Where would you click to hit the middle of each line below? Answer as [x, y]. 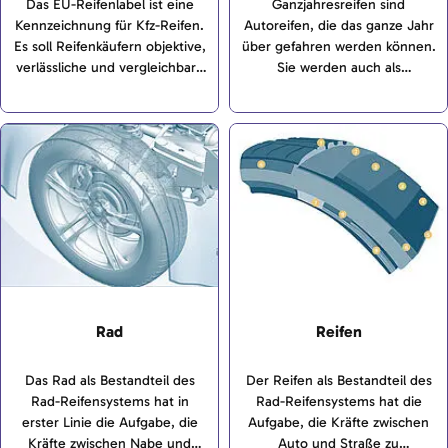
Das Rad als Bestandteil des [109, 381]
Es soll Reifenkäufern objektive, [109, 47]
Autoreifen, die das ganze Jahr [338, 26]
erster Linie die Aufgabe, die [109, 423]
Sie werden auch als [338, 68]
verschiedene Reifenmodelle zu [109, 131]
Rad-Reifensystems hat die [338, 402]
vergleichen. [109, 152]
